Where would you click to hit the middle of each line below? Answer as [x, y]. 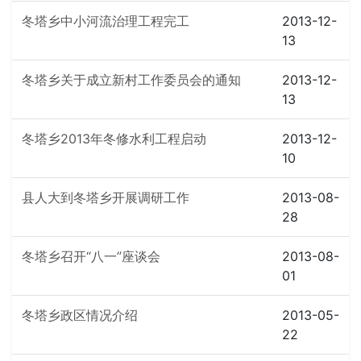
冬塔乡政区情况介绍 [80, 315]
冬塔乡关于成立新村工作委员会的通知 [131, 80]
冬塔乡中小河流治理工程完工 [106, 21]
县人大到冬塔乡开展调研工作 [106, 197]
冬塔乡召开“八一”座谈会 [91, 256]
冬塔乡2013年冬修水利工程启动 [114, 139]
